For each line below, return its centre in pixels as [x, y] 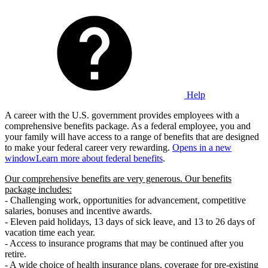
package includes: [38, 189]
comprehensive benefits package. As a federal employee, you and [128, 126]
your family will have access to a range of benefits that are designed [132, 136]
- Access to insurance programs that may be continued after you [124, 243]
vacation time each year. [50, 232]
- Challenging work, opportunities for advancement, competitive [125, 200]
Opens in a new [202, 147]
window [20, 158]
